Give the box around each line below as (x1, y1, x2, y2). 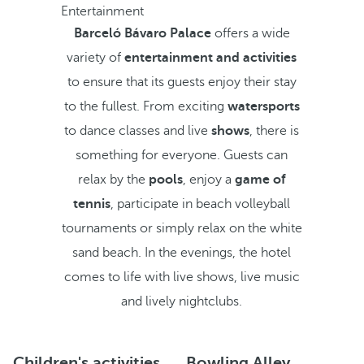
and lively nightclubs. (121, 294, 243, 309)
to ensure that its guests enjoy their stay (67, 75, 297, 89)
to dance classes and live (64, 123, 212, 138)
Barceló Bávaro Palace (73, 26, 211, 41)
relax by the (77, 172, 145, 187)
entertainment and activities (124, 50, 297, 65)
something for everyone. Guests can (76, 148, 288, 162)
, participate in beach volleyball (110, 197, 291, 211)
